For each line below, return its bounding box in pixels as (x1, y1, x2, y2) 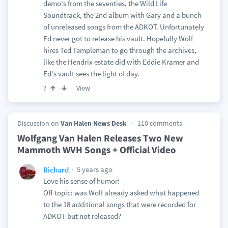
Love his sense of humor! (43, 176, 120, 186)
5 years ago (75, 164, 112, 174)
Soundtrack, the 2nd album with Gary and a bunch (43, 10, 202, 20)
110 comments (137, 119, 182, 128)
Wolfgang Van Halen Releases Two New (17, 132, 183, 144)
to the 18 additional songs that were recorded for (43, 199, 196, 209)
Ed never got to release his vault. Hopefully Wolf (43, 34, 193, 43)
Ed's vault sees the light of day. (43, 69, 139, 78)
